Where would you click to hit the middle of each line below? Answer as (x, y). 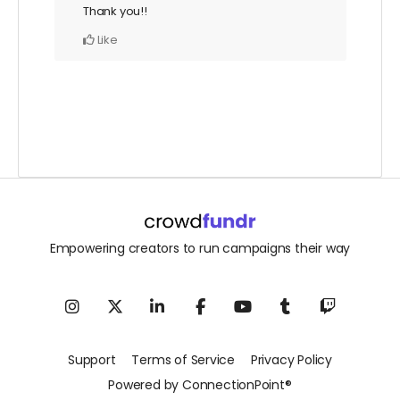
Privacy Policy (291, 360)
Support (92, 360)
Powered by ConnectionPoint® (200, 385)
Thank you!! (115, 11)
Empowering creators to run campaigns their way (200, 249)
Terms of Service (183, 360)
